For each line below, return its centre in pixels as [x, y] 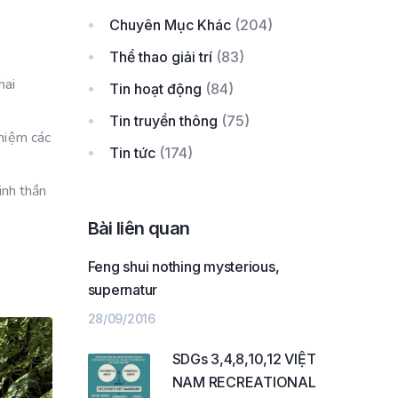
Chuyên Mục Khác [170, 25]
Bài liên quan [139, 228]
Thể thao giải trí [160, 57]
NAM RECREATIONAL [244, 382]
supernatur [123, 290]
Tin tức [132, 153]
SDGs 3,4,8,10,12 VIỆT [244, 359]
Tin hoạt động [155, 89]
